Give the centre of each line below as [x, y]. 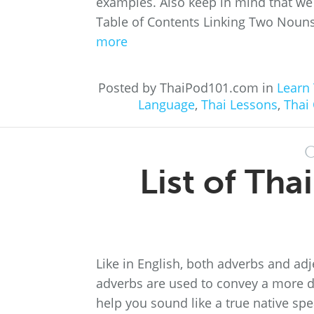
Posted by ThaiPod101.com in [187, 88]
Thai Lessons [239, 104]
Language [166, 104]
